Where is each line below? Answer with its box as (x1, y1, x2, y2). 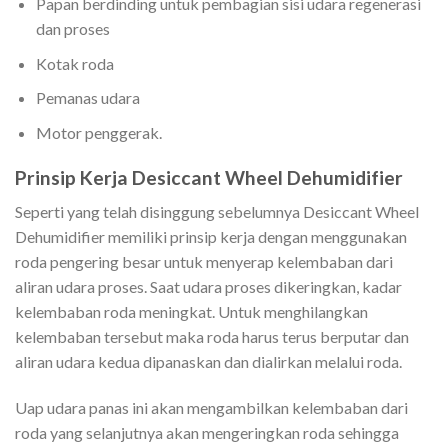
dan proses (35, 19, 113, 39)
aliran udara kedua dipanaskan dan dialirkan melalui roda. (15, 352, 405, 372)
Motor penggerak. (35, 122, 162, 142)
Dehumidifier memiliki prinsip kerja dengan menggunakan (15, 227, 407, 247)
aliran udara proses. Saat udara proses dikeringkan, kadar (15, 277, 402, 297)
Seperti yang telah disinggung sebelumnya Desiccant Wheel (15, 202, 419, 222)
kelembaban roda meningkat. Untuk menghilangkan (15, 302, 368, 322)
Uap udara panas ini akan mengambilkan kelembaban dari (15, 398, 408, 418)
